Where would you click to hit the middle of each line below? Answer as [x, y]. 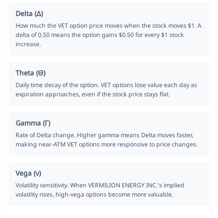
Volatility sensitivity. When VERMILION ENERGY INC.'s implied [100, 185]
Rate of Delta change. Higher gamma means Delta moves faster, [104, 135]
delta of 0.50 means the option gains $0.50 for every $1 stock [100, 35]
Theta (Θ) [30, 73]
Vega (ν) [28, 173]
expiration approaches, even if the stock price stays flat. [92, 94]
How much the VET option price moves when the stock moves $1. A [108, 26]
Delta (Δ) [29, 14]
